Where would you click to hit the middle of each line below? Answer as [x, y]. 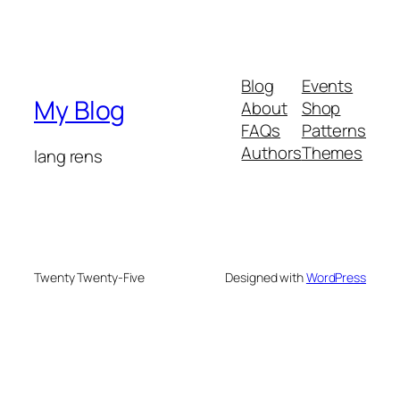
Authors [271, 153]
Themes [332, 153]
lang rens [69, 157]
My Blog [80, 110]
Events [327, 86]
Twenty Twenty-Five [90, 277]
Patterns [333, 131]
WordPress [336, 277]
